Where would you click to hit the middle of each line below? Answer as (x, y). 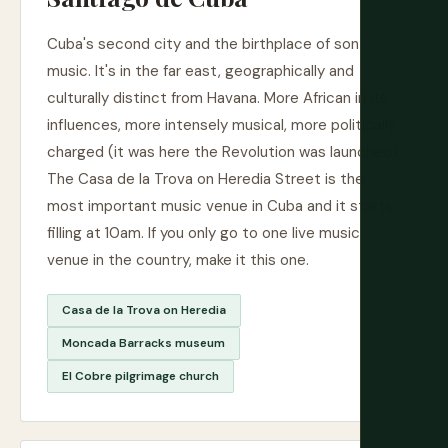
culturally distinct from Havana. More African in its (217, 98)
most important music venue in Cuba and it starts (220, 206)
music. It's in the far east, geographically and (200, 71)
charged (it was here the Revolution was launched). (224, 152)
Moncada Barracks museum (143, 343)
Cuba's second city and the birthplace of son (203, 44)
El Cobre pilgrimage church (140, 376)
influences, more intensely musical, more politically (221, 125)
